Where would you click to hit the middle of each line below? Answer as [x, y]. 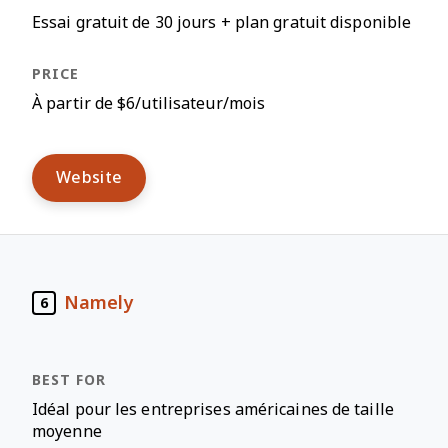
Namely [99, 302]
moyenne [67, 431]
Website [89, 177]
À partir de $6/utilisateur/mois [149, 103]
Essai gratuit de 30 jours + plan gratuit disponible [222, 22]
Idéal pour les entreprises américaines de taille [213, 409]
